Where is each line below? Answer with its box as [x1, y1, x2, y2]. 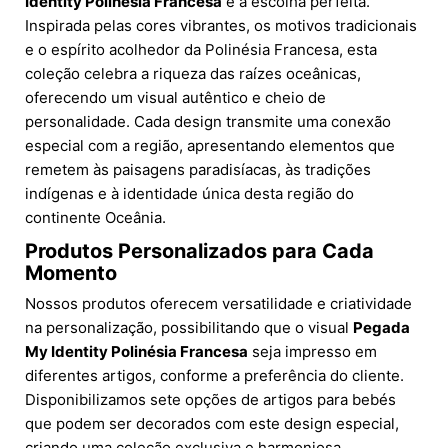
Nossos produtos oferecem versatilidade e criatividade [25, 294, 412, 314]
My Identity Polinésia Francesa [25, 342, 248, 362]
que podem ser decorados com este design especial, [25, 414, 399, 434]
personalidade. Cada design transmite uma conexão [25, 112, 391, 132]
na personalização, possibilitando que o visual [25, 318, 353, 338]
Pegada [353, 318, 410, 338]
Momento [25, 261, 117, 286]
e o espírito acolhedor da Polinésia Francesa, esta [25, 40, 377, 60]
